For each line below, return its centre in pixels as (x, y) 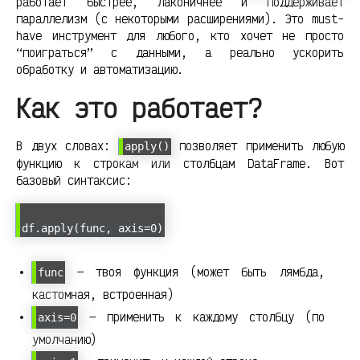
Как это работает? (139, 108)
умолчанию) (64, 339)
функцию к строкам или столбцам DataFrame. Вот (180, 164)
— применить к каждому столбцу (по (201, 317)
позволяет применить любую (257, 146)
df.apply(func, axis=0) (92, 228)
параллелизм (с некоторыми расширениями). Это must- (180, 19)
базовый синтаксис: (74, 181)
